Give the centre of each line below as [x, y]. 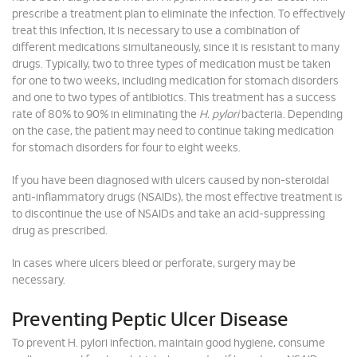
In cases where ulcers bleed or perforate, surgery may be [154, 264]
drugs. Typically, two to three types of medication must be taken [171, 65]
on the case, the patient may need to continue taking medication [173, 131]
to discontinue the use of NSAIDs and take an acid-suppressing [169, 214]
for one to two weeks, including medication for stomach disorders [175, 81]
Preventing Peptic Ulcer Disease [150, 320]
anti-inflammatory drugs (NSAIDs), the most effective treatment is [177, 198]
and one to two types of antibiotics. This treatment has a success [174, 98]
